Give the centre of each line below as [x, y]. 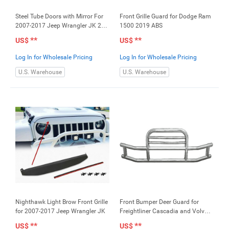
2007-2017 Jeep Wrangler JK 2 [58, 25]
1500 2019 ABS [141, 25]
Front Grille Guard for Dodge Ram [165, 16]
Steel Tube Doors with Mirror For [59, 16]
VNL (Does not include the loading [167, 220]
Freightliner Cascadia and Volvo [164, 211]
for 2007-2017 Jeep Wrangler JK [60, 211]
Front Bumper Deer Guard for [159, 202]
